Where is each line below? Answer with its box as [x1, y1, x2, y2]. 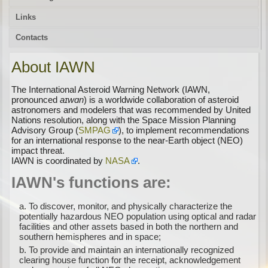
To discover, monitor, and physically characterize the [29, 201, 233, 211]
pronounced [11, 95, 60, 105]
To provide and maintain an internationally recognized [29, 245, 234, 255]
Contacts [16, 33, 48, 42]
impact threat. [11, 145, 65, 156]
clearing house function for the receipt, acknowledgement [19, 255, 241, 265]
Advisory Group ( [11, 125, 79, 135]
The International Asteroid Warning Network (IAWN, [11, 84, 211, 95]
